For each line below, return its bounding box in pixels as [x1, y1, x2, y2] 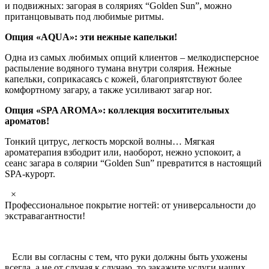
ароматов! [5, 116, 49, 127]
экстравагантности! [5, 211, 85, 222]
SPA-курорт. [5, 169, 55, 180]
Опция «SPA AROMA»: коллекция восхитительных [5, 105, 229, 116]
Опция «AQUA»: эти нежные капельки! [5, 32, 177, 43]
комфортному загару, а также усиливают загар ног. [5, 85, 212, 95]
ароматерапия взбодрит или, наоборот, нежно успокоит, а [5, 147, 241, 158]
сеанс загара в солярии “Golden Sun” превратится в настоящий [5, 158, 262, 169]
